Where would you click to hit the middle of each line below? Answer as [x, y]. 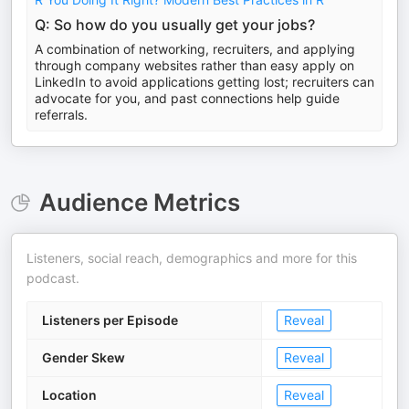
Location [69, 395]
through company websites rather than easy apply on [194, 65]
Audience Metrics [139, 202]
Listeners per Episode [110, 320]
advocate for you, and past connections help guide [187, 98]
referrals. [61, 115]
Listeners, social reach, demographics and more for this [192, 258]
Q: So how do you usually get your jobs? [175, 25]
